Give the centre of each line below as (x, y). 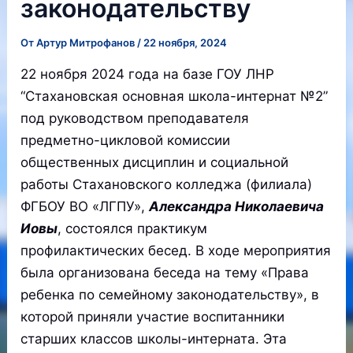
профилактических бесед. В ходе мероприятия (176, 251)
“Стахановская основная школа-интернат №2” (175, 96)
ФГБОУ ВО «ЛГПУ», (85, 206)
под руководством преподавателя (135, 118)
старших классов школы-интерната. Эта (154, 339)
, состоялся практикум (133, 229)
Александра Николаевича (237, 206)
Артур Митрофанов (87, 43)
